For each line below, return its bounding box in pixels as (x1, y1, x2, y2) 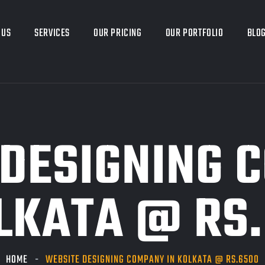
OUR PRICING (93, 25, 142, 42)
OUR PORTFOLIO (165, 25, 224, 42)
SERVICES (34, 25, 70, 42)
